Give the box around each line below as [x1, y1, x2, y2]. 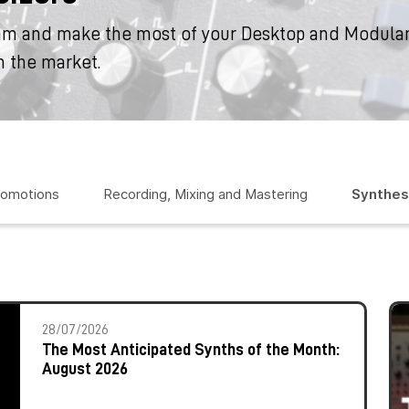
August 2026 [42, 361, 128, 377]
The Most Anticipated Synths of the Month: [42, 341, 340, 358]
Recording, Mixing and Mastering [103, 185, 308, 203]
